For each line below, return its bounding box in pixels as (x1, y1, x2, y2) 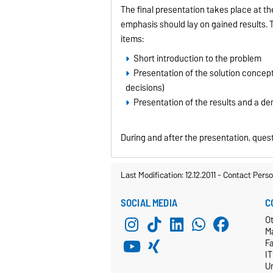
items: (121, 32, 144, 47)
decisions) (126, 80, 165, 96)
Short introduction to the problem (133, 51, 261, 66)
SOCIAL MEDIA (121, 194, 177, 211)
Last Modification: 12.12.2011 (121, 167, 218, 182)
